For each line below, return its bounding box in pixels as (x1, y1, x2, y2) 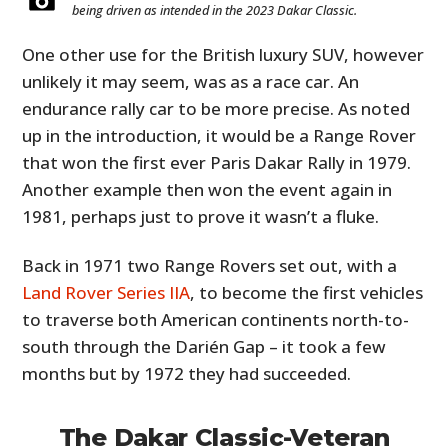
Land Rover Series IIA (22, 280, 191, 304)
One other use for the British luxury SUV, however (22, 42, 425, 66)
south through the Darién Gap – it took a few (22, 334, 387, 358)
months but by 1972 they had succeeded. (22, 361, 352, 385)
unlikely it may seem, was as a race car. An (22, 69, 360, 93)
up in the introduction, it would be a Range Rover (22, 123, 417, 147)
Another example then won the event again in (22, 177, 393, 201)
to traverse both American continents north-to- (22, 307, 410, 331)
